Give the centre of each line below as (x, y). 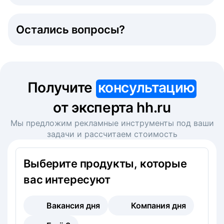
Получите (61, 87)
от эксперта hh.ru (112, 107)
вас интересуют (67, 179)
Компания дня (158, 205)
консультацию (146, 87)
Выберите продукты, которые (105, 163)
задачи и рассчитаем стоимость (112, 134)
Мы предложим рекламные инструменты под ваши (112, 123)
